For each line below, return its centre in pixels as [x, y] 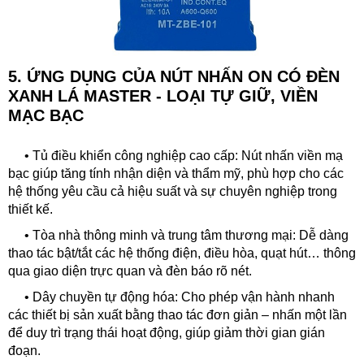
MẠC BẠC [46, 115]
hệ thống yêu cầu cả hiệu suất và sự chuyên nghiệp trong [173, 191]
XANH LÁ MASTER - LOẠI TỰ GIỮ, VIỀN [163, 96]
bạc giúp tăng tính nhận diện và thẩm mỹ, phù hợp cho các [176, 173]
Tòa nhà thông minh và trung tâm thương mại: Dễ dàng [191, 235]
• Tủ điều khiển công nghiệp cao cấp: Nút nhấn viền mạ [175, 156]
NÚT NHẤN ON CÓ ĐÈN [250, 76]
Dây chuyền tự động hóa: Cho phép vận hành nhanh [184, 297]
